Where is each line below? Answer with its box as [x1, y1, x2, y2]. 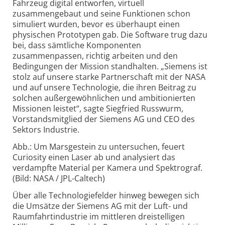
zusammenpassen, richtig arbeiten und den [13, 50, 178, 62]
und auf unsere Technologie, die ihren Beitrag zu [13, 82, 196, 93]
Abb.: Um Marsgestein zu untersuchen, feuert [13, 141, 185, 153]
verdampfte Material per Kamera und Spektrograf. [13, 162, 202, 174]
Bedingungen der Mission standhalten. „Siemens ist [13, 61, 207, 72]
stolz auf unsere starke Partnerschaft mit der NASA [13, 71, 205, 83]
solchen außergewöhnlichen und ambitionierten [13, 92, 195, 104]
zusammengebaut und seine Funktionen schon [13, 8, 190, 20]
